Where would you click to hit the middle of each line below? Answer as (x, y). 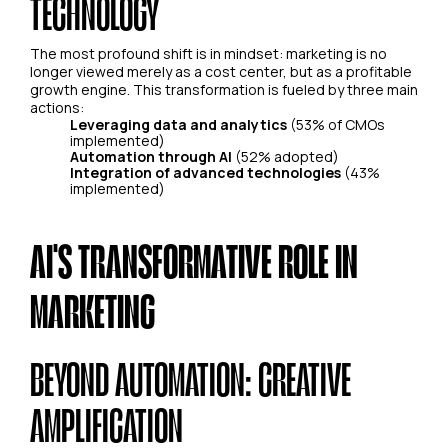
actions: (57, 107)
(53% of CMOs (336, 124)
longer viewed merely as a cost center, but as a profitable (221, 71)
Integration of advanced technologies (205, 172)
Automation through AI (151, 156)
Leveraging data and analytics (178, 124)
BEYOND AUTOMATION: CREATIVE (190, 377)
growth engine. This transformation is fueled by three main (224, 89)
